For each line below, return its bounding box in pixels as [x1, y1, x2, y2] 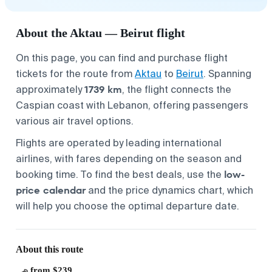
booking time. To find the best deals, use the [16, 168, 224, 181]
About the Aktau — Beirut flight [16, 25, 185, 39]
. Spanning [203, 67, 251, 80]
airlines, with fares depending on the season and [16, 152, 242, 165]
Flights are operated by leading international [16, 136, 222, 149]
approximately [16, 83, 84, 96]
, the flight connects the [122, 83, 231, 96]
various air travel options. [16, 114, 134, 127]
